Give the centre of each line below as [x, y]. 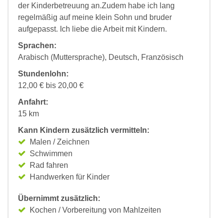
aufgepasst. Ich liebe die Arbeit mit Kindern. [92, 29]
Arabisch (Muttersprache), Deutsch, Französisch [101, 57]
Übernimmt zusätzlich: [59, 198]
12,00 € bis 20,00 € [51, 85]
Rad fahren [49, 165]
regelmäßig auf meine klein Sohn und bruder [95, 17]
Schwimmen [51, 154]
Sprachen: [37, 45]
